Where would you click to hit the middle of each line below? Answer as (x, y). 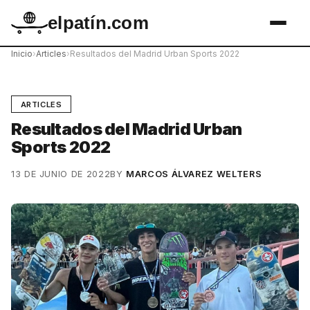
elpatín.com (98, 23)
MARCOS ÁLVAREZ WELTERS (194, 174)
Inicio (22, 54)
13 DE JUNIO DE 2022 (61, 174)
